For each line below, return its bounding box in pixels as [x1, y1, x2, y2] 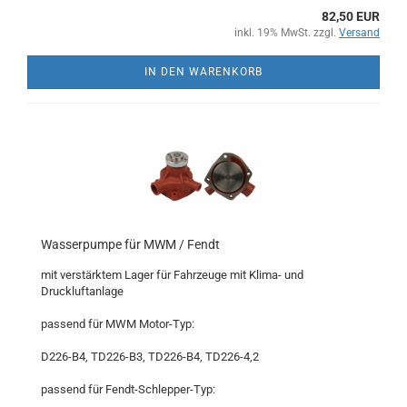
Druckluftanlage [41, 284, 124, 298]
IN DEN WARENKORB [144, 65, 263, 78]
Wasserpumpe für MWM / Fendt [41, 237, 220, 252]
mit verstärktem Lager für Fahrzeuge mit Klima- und [41, 268, 303, 282]
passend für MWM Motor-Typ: [41, 317, 194, 331]
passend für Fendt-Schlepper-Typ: [41, 382, 215, 396]
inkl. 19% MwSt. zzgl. [234, 26, 339, 39]
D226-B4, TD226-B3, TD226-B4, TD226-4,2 [41, 350, 259, 363]
